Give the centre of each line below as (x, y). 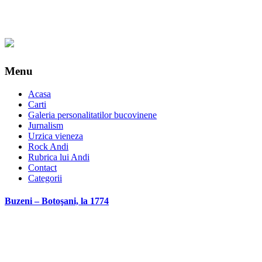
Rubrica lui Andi (59, 157)
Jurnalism (46, 125)
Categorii (45, 178)
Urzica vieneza (56, 136)
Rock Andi (48, 146)
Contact (42, 167)
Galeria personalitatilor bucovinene (92, 115)
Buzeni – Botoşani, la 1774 (57, 201)
